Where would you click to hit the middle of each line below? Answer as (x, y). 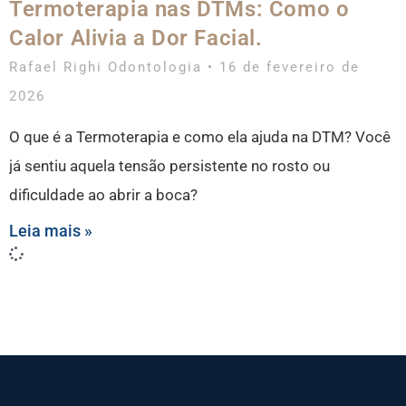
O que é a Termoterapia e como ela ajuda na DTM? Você (200, 136)
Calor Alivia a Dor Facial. (136, 38)
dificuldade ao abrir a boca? (103, 194)
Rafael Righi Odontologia (108, 67)
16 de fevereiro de (287, 67)
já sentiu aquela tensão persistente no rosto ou (169, 165)
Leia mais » (51, 230)
